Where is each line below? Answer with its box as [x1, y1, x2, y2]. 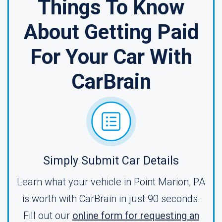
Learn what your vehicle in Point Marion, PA [17, 176, 205, 188]
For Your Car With [30, 45, 192, 69]
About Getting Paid [23, 20, 199, 44]
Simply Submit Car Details [43, 154, 179, 167]
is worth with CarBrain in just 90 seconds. [22, 193, 200, 205]
